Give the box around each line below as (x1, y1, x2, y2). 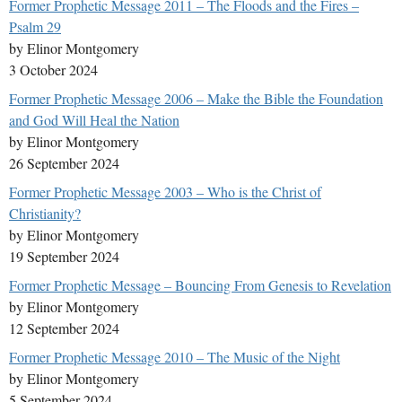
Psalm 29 (9, 17, 61, 37)
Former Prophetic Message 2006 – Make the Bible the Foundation (9, 89, 383, 109)
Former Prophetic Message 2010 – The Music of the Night (9, 347, 340, 367)
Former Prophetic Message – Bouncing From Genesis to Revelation (9, 275, 391, 295)
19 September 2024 (9, 247, 119, 267)
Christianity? (9, 204, 81, 223)
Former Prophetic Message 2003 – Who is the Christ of (9, 182, 321, 202)
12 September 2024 (9, 319, 119, 338)
